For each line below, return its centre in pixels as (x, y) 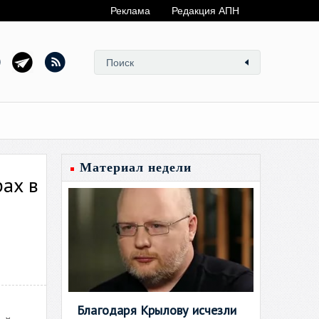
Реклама (130, 11)
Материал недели (136, 167)
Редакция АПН (205, 11)
